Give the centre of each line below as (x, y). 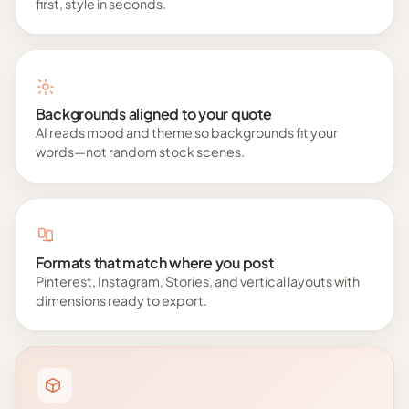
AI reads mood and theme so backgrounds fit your (186, 133)
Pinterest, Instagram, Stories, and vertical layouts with (197, 282)
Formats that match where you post (154, 263)
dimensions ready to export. (121, 301)
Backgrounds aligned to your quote (153, 114)
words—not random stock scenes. (140, 152)
